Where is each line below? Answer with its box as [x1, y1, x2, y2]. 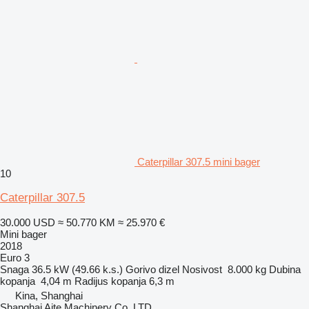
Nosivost [182, 263, 222, 275]
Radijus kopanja [74, 275, 146, 287]
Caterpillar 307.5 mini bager [137, 155, 260, 168]
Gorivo [126, 263, 156, 275]
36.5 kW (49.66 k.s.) [32, 263, 123, 275]
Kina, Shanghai [15, 289, 83, 301]
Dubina [269, 263, 301, 275]
